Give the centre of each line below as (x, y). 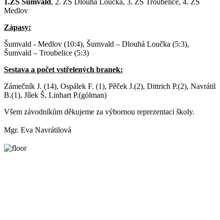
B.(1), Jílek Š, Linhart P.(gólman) (55, 95)
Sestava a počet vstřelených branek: (63, 70)
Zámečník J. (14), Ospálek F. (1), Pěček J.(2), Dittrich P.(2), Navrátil (110, 86)
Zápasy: (17, 27)
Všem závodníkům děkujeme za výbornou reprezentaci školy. (99, 112)
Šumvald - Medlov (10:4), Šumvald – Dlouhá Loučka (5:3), (96, 44)
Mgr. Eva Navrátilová (38, 130)
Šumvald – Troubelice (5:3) (46, 53)
